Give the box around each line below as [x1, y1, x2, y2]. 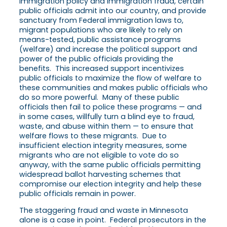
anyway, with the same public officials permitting [19, 160, 201, 170]
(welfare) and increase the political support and [19, 44, 197, 55]
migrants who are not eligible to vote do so [19, 150, 179, 161]
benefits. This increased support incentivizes [19, 63, 184, 74]
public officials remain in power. [19, 188, 140, 199]
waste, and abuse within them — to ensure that [19, 121, 194, 132]
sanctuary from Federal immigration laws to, [19, 15, 183, 26]
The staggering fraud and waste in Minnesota [19, 205, 188, 216]
